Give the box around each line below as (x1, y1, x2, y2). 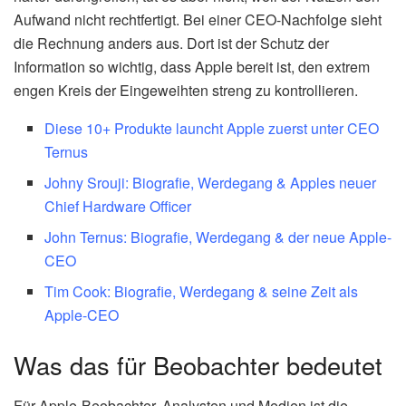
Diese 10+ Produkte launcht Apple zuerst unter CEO (44, 117, 380, 139)
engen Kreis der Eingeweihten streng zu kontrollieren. (14, 79, 358, 101)
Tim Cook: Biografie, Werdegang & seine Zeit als (44, 280, 359, 302)
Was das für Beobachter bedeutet (14, 346, 382, 382)
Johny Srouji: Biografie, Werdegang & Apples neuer (44, 171, 377, 193)
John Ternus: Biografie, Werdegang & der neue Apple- (44, 226, 392, 247)
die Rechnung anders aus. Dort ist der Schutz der (14, 32, 329, 53)
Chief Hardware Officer (44, 195, 192, 217)
